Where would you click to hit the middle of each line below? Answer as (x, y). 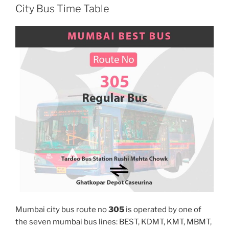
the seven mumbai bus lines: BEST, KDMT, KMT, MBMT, (113, 222)
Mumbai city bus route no (62, 209)
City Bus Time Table (62, 8)
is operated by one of (163, 209)
